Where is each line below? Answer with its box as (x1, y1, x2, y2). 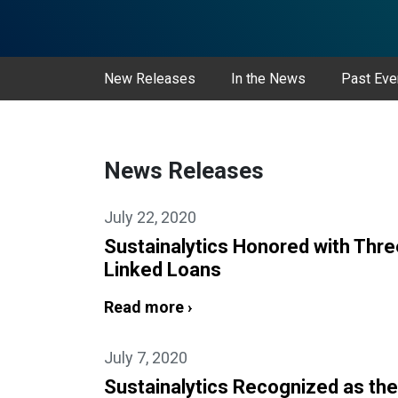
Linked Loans (104, 259, 221, 281)
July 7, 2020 (104, 348, 187, 367)
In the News (231, 70, 306, 87)
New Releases (104, 70, 195, 87)
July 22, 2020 (104, 208, 196, 227)
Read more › (104, 298, 192, 316)
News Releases (104, 157, 264, 184)
